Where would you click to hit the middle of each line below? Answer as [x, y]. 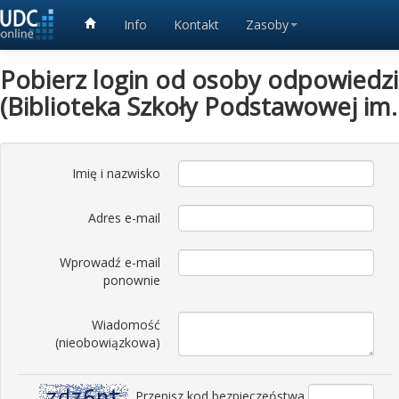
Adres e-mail [124, 218]
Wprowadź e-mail [110, 262]
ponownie [132, 280]
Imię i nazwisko [116, 173]
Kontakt [196, 24]
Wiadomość [126, 325]
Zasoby [267, 24]
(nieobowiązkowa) [108, 342]
